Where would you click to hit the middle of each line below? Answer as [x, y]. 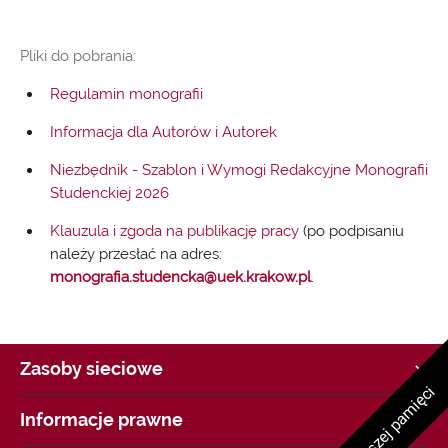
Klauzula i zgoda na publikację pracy [174, 231]
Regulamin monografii [126, 94]
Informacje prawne [101, 419]
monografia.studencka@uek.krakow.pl [180, 277]
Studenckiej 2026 [109, 193]
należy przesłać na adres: [136, 254]
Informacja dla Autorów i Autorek [163, 132]
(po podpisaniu [351, 231]
